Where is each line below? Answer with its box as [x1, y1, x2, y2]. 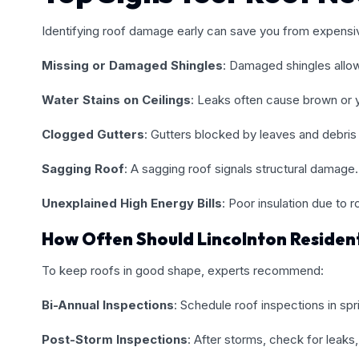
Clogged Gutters [42, 126, 144, 142]
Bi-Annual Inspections [42, 296, 174, 313]
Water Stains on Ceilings [42, 91, 191, 107]
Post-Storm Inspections [42, 331, 188, 347]
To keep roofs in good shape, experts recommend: [42, 262, 324, 278]
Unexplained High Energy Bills [42, 195, 222, 211]
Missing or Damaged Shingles [42, 57, 223, 73]
